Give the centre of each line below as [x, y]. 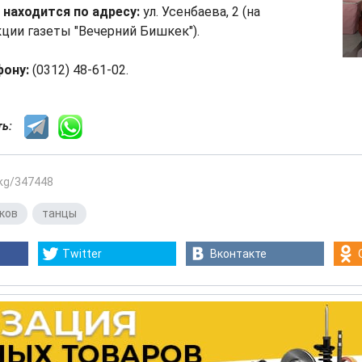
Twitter [82, 254]
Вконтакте [238, 254]
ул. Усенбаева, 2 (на [202, 12]
